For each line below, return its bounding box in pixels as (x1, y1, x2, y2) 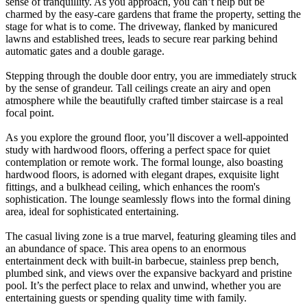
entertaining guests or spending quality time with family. (5, 291, 247, 304)
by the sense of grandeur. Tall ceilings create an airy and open (5, 82, 271, 94)
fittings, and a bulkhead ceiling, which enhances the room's (5, 180, 260, 193)
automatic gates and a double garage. (5, 45, 164, 57)
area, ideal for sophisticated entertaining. (5, 205, 179, 217)
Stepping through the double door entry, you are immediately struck (5, 69, 297, 82)
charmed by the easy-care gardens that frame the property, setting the (5, 8, 301, 20)
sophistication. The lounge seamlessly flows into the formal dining (5, 193, 291, 205)
